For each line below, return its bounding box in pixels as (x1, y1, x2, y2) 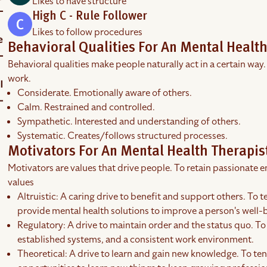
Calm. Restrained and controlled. (17, 101, 156, 114)
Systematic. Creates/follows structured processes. (17, 129, 228, 142)
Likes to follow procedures (32, 26, 143, 39)
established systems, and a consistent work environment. (17, 233, 254, 246)
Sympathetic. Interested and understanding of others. (17, 115, 241, 128)
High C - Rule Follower (32, 11, 148, 23)
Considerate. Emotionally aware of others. (17, 86, 193, 100)
